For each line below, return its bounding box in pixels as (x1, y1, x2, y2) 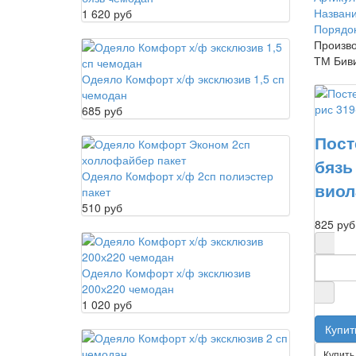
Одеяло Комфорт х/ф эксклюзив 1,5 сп (82, 70, 284, 87)
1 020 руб (82, 296, 132, 312)
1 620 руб (82, 5, 132, 21)
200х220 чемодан (82, 280, 174, 296)
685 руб (82, 102, 122, 118)
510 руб (82, 199, 122, 215)
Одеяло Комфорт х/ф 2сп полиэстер (82, 167, 273, 184)
